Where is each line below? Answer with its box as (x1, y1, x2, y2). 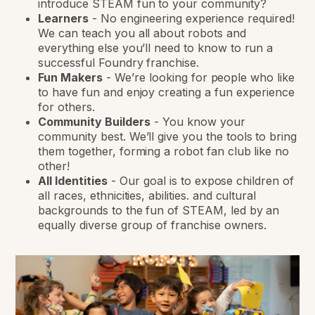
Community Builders (38, 115, 151, 129)
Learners (38, 11, 89, 26)
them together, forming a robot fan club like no (38, 144, 290, 159)
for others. (38, 100, 95, 115)
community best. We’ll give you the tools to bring (38, 129, 297, 144)
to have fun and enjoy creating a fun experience (38, 85, 295, 100)
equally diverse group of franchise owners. (38, 218, 267, 233)
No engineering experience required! (101, 11, 295, 26)
